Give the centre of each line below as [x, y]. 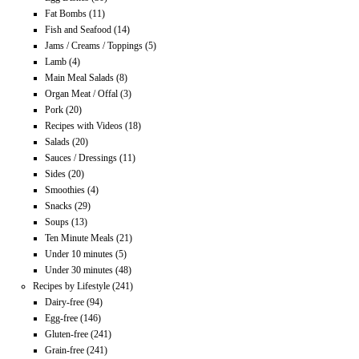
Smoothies [65, 190]
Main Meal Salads [80, 77]
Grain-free [65, 350]
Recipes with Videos [84, 125]
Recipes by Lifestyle [72, 286]
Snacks [59, 206]
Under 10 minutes [79, 254]
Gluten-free [67, 334]
